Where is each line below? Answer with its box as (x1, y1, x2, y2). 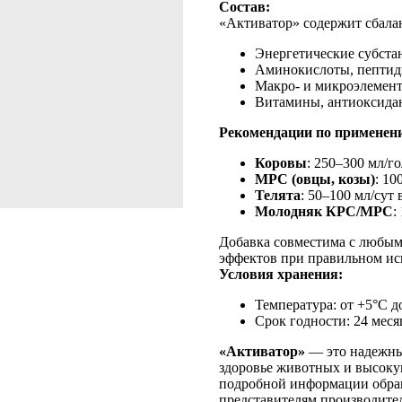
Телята (255, 188, 301, 203)
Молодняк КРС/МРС (255, 204, 393, 219)
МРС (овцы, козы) (255, 171, 375, 187)
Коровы (255, 155, 307, 170)
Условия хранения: (219, 267, 343, 282)
